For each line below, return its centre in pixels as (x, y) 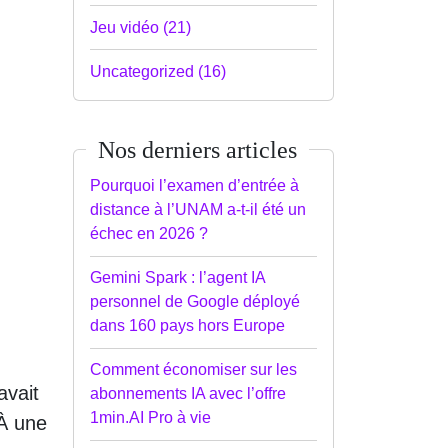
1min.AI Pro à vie (150, 418)
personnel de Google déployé (195, 302)
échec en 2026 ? (149, 233)
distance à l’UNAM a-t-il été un (198, 209)
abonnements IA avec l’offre (188, 394)
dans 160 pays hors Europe (187, 326)
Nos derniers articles (197, 149)
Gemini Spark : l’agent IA (177, 278)
